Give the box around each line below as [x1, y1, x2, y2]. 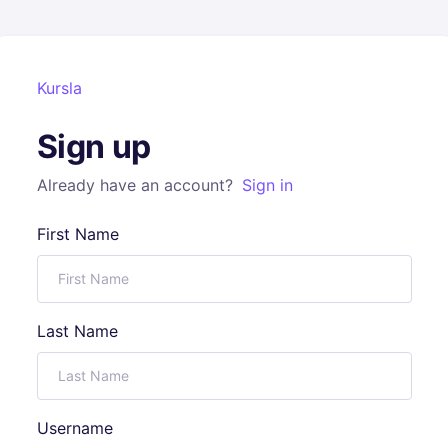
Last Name [36, 321, 118, 341]
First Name [36, 224, 119, 244]
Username [36, 418, 113, 438]
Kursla [36, 78, 82, 98]
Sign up [36, 127, 152, 166]
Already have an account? [36, 175, 238, 195]
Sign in [241, 175, 293, 195]
